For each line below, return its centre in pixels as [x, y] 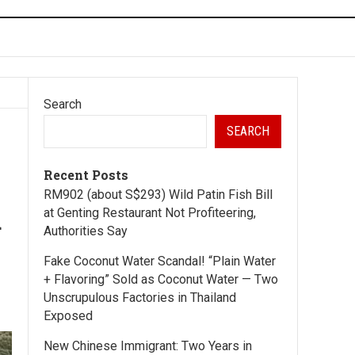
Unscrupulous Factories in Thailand [140, 298]
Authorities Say [86, 231]
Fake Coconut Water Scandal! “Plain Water [160, 261]
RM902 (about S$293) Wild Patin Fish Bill [158, 195]
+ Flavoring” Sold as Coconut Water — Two [161, 279]
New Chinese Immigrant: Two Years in [148, 346]
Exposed [68, 316]
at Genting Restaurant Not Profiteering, [150, 213]
